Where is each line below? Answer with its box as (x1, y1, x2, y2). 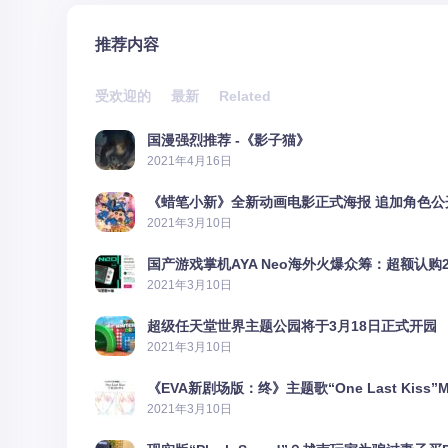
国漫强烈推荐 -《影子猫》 (147, 132, 310, 148)
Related (219, 88, 271, 104)
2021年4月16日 (147, 154, 232, 168)
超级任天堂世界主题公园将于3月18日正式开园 (147, 318, 437, 334)
